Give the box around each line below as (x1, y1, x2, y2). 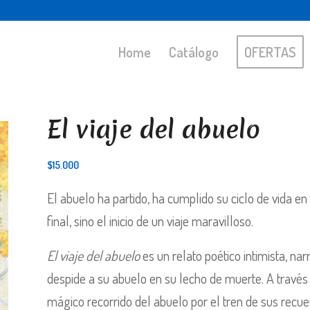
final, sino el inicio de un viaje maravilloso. (47, 212, 254, 230)
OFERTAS (244, 43, 296, 61)
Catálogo (168, 43, 219, 61)
